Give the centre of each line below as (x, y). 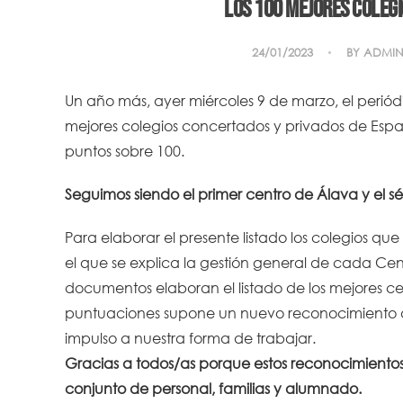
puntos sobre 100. (125, 151)
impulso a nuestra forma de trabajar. (190, 338)
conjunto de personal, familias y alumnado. (213, 388)
